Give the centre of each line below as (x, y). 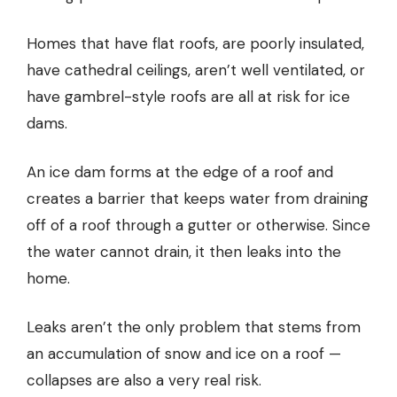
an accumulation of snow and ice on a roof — (184, 354)
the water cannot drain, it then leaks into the (184, 252)
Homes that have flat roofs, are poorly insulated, (195, 44)
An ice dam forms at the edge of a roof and (180, 172)
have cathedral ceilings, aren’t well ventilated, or (196, 70)
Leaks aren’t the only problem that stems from (194, 327)
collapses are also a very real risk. (144, 381)
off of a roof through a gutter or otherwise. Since (198, 226)
